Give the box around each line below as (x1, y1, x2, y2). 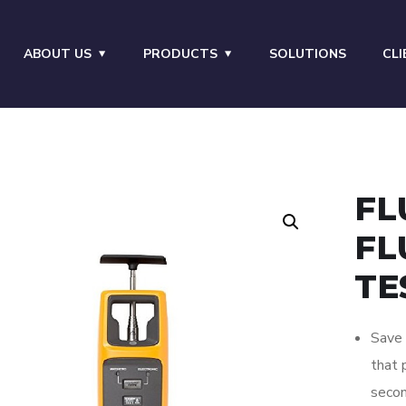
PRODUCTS (142, 45, 217, 63)
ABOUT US (23, 45, 92, 63)
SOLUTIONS (268, 45, 346, 63)
